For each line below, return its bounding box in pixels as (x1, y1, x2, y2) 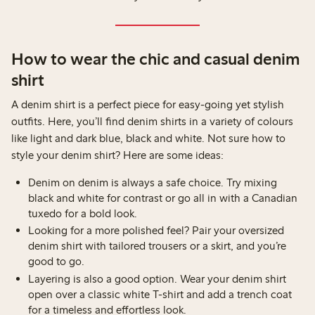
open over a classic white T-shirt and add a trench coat (28, 287, 292, 301)
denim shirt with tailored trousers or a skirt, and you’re (28, 239, 286, 253)
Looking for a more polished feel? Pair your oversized (28, 224, 284, 238)
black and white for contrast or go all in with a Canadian (28, 191, 297, 205)
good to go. (28, 255, 87, 269)
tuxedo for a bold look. (28, 206, 140, 220)
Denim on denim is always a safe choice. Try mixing (28, 175, 277, 189)
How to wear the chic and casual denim (11, 48, 300, 69)
